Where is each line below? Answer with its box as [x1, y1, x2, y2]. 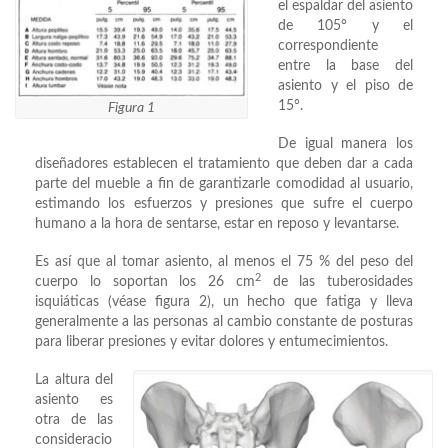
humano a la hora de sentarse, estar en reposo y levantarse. [35, 217, 399, 232]
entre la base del [278, 59, 413, 74]
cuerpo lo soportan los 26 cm [35, 275, 255, 290]
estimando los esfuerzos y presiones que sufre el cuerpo [35, 197, 413, 212]
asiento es [35, 393, 113, 408]
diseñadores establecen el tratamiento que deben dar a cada [35, 157, 413, 172]
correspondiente [278, 39, 378, 54]
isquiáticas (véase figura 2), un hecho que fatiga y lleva [35, 295, 413, 310]
